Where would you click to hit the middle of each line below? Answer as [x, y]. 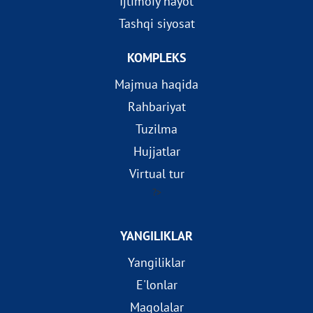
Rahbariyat [156, 107]
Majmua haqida [156, 84]
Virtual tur [156, 174]
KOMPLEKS [156, 58]
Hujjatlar [156, 151]
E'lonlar [156, 285]
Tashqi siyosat [156, 23]
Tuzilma [156, 129]
